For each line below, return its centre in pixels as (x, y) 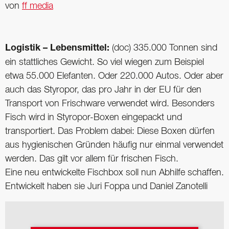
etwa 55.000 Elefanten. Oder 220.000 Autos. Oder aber (114, 76)
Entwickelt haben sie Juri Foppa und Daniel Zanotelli (106, 187)
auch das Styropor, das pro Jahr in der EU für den (103, 90)
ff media (38, 6)
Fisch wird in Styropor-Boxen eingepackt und (94, 118)
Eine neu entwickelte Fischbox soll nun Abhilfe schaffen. (114, 173)
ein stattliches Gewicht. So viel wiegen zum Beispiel (105, 63)
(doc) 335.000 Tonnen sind (163, 48)
